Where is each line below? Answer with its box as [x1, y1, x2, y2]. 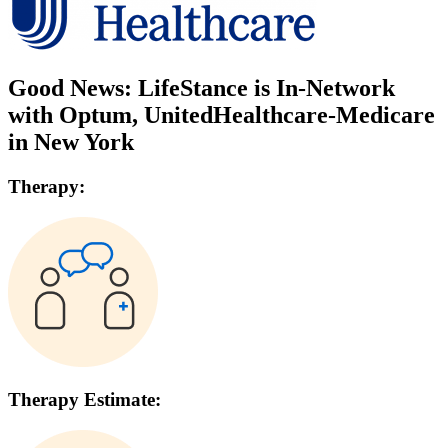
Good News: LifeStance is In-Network [8, 75, 395, 102]
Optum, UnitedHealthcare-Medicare [59, 102, 435, 129]
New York [34, 129, 134, 156]
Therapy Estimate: [8, 389, 161, 411]
